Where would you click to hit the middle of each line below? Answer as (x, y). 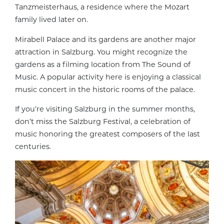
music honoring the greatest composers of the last (107, 134)
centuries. (33, 147)
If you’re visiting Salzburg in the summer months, (105, 109)
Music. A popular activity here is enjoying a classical (108, 77)
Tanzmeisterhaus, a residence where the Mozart (102, 7)
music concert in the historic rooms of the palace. (105, 89)
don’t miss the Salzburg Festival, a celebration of (103, 122)
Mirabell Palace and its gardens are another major (105, 39)
